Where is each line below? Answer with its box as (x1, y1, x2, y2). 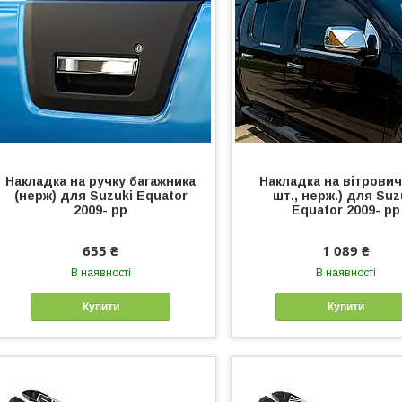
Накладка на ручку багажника (5, 173, 197, 188)
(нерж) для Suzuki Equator (13, 188, 188, 203)
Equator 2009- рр (291, 202, 400, 217)
